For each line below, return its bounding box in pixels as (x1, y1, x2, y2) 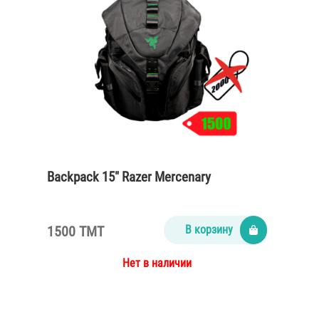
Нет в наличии (122, 256, 192, 270)
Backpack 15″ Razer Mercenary (47, 169, 211, 186)
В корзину (184, 223, 233, 237)
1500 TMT (47, 222, 104, 240)
